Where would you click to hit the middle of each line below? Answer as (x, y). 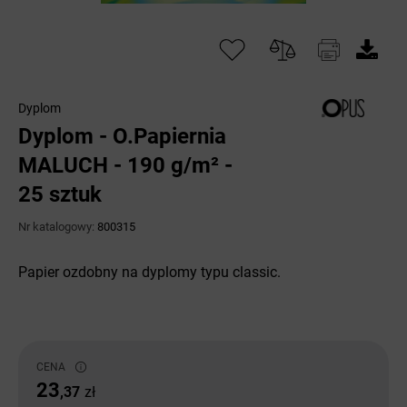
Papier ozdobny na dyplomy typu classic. (149, 272)
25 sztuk (60, 194)
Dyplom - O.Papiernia (122, 136)
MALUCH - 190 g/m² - (125, 165)
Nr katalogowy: (58, 227)
